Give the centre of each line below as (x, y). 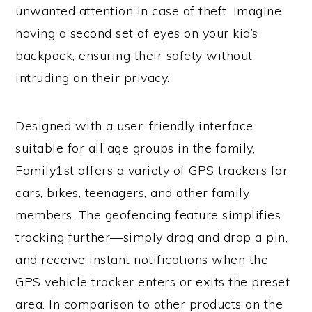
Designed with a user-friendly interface (134, 126)
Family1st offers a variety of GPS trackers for (152, 171)
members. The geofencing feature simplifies (148, 215)
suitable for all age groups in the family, (135, 148)
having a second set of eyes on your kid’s (137, 33)
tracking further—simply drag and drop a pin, (152, 237)
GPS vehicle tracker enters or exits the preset (153, 282)
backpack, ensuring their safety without (134, 56)
